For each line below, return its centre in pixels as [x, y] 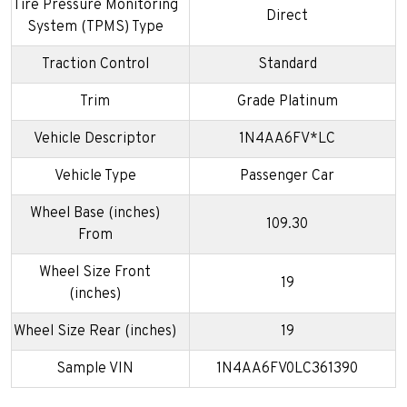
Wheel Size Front [95, 273]
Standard [287, 65]
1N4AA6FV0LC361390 [287, 369]
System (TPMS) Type [95, 28]
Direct [287, 17]
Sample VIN [95, 369]
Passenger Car [287, 177]
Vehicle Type [95, 177]
